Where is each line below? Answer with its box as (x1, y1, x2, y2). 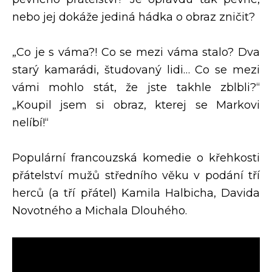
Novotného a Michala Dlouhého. (12, 204, 187, 218)
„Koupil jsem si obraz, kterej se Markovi (12, 98, 260, 112)
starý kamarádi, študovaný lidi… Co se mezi (12, 63, 260, 77)
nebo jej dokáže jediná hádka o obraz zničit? (12, 10, 255, 24)
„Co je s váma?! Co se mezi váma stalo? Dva (12, 46, 260, 59)
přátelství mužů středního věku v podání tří (12, 169, 260, 183)
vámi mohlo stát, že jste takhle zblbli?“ (12, 81, 260, 95)
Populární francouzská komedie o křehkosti (12, 151, 260, 165)
